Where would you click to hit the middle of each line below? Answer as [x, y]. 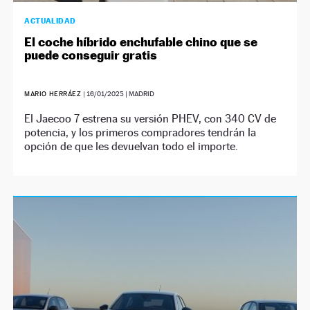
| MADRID [139, 94]
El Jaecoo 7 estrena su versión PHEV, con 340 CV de [151, 119]
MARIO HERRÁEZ [54, 94]
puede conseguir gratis [91, 55]
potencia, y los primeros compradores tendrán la [140, 133]
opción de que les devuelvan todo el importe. [131, 146]
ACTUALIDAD [50, 21]
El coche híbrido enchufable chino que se [141, 42]
